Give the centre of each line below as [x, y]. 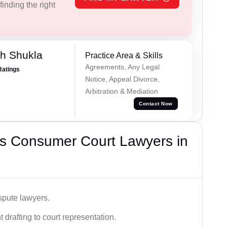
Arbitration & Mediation [121, 91]
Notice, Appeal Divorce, [122, 79]
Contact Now [156, 104]
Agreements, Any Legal [122, 67]
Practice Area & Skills [124, 55]
